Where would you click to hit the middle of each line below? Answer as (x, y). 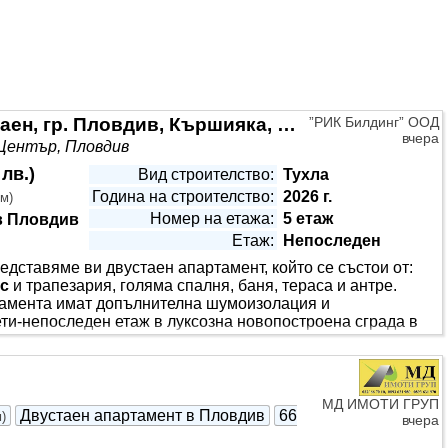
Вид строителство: (206, 174)
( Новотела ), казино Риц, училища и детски (235, 339)
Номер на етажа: (212, 218)
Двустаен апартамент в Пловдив (142, 415)
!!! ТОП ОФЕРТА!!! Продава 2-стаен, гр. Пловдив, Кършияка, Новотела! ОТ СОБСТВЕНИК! (286, 124)
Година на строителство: (183, 196)
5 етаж (308, 218)
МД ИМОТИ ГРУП (380, 404)
